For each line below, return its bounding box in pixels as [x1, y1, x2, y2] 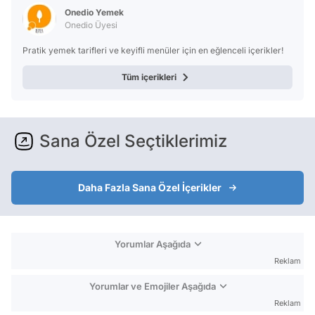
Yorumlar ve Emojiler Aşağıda [89, 281, 216, 292]
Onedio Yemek [65, 7, 124, 18]
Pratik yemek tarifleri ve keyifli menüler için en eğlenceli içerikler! [22, 45, 283, 56]
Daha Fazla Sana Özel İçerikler [78, 181, 221, 193]
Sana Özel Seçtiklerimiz [39, 131, 227, 151]
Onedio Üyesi [65, 20, 117, 30]
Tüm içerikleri [122, 72, 176, 82]
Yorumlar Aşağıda [114, 238, 191, 250]
